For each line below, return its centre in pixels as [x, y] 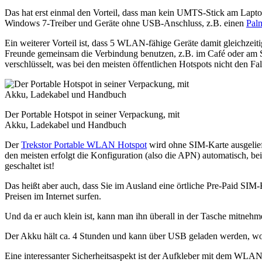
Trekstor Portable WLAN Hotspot [84, 144]
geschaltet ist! [30, 166]
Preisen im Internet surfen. [53, 196]
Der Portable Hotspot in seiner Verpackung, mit [92, 114]
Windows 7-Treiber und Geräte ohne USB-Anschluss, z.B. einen [125, 23]
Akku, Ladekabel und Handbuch [65, 125]
